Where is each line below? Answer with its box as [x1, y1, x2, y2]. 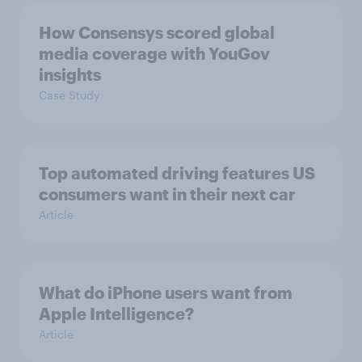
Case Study [39, 88, 99, 103]
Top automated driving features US [39, 163, 315, 183]
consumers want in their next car [39, 184, 296, 204]
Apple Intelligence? [39, 304, 194, 324]
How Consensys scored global [39, 23, 275, 43]
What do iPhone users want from [39, 283, 293, 303]
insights [39, 65, 101, 85]
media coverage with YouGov [39, 44, 270, 64]
